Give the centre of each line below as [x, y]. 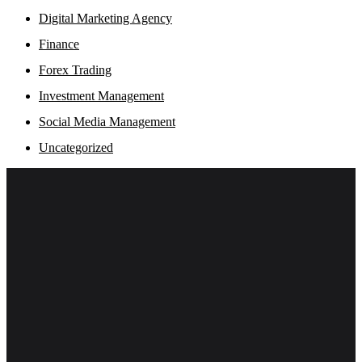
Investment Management [101, 96]
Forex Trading [75, 70]
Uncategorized [76, 148]
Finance [59, 44]
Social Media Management [107, 122]
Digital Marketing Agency [105, 19]
